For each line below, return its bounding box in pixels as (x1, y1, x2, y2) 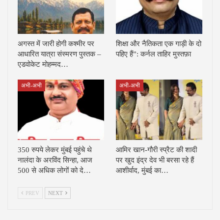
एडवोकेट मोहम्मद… (18, 60, 68, 69)
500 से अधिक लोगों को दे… (18, 166, 91, 175)
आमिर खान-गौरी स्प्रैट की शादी (116, 146, 197, 154)
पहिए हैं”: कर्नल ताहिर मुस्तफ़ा (116, 50, 191, 58)
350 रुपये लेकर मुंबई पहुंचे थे (18, 146, 92, 154)
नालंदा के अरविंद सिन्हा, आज (18, 156, 92, 165)
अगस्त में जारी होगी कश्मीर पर (18, 40, 94, 48)
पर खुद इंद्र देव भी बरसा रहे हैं (116, 156, 194, 165)
